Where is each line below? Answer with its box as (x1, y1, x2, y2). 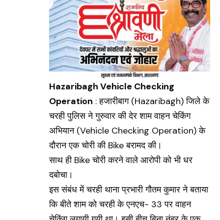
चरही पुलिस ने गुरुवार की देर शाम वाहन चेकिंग (49, 110, 191, 122)
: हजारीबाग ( (93, 95, 135, 108)
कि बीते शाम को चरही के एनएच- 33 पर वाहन (49, 198, 191, 211)
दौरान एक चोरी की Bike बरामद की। (49, 139, 162, 152)
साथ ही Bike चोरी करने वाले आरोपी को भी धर (49, 154, 192, 166)
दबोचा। (49, 169, 73, 181)
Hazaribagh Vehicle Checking (49, 81, 174, 93)
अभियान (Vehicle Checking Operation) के (49, 125, 205, 137)
